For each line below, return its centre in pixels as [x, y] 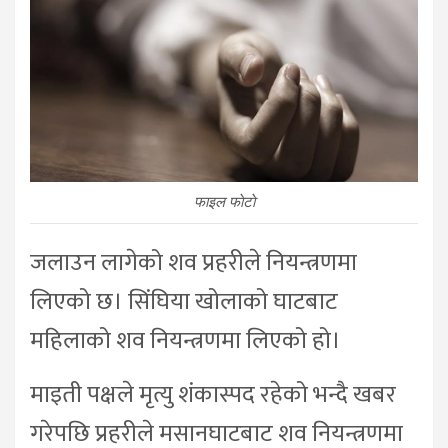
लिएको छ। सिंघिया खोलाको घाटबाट [184, 301]
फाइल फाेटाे [224, 201]
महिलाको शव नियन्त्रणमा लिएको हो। [185, 340]
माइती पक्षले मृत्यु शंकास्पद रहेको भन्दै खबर [213, 394]
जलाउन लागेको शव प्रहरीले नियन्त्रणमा [193, 262]
